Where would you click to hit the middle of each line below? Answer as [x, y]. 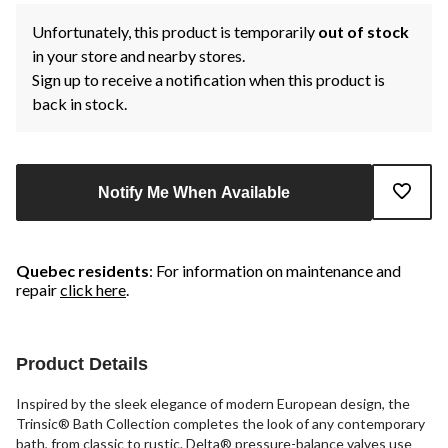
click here [93, 290]
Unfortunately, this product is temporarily [175, 32]
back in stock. [79, 104]
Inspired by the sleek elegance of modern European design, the [213, 404]
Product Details [82, 364]
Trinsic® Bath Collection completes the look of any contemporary [220, 424]
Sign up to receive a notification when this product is [208, 80]
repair [38, 290]
